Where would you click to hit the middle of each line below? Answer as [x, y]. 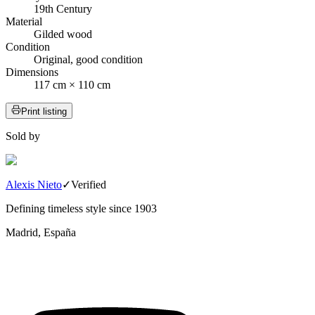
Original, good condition [88, 60]
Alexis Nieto [34, 185]
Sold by [23, 136]
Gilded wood [63, 34]
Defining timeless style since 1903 [81, 209]
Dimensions [32, 72]
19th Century [63, 9]
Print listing [44, 112]
